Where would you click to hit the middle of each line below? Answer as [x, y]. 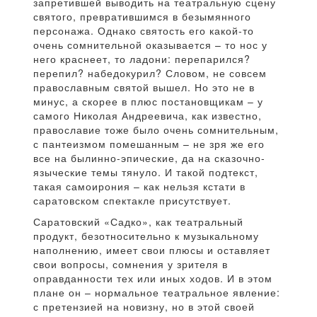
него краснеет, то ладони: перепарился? [142, 59]
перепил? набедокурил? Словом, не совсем [150, 73]
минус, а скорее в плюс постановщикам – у [148, 101]
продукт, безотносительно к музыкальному [146, 236]
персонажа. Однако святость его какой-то [144, 30]
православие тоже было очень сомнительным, [156, 129]
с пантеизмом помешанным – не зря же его [149, 144]
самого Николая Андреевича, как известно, [148, 115]
